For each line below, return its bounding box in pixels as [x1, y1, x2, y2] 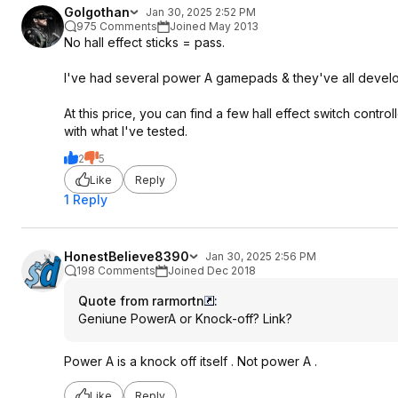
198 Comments [76, 264, 155, 277]
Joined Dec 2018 [168, 264, 256, 277]
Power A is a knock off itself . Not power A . [64, 354, 317, 369]
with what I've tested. [64, 123, 187, 139]
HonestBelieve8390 [64, 249, 189, 264]
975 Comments [76, 20, 157, 33]
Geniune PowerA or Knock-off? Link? [78, 311, 292, 326]
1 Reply [64, 192, 107, 207]
